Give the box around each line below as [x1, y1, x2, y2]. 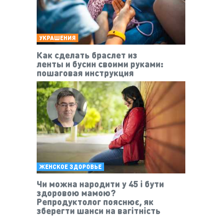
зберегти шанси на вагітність [37, 204, 161, 216]
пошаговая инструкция [37, 67, 134, 79]
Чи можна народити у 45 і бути [37, 177, 164, 189]
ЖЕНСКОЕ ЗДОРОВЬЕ [39, 163, 102, 170]
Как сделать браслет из [37, 49, 137, 61]
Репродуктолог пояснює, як [37, 195, 154, 207]
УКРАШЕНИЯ [39, 34, 76, 42]
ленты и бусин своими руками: [37, 58, 164, 70]
